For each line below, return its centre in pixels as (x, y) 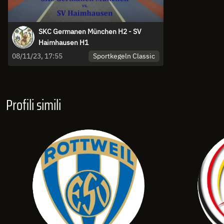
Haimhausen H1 (63, 43)
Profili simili (33, 105)
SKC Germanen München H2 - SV (90, 32)
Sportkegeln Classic (124, 56)
